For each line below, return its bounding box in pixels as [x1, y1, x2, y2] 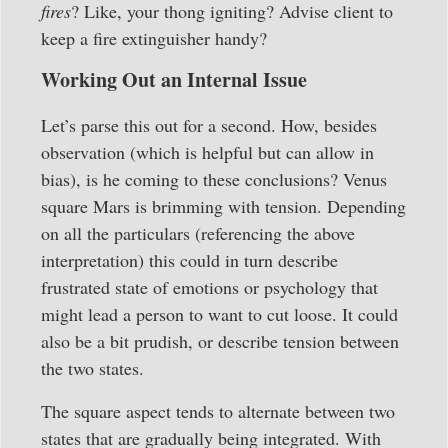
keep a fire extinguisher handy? [41, 25, 267, 50]
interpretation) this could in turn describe [41, 248, 338, 273]
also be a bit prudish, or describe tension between [41, 329, 399, 354]
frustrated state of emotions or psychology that [41, 275, 378, 300]
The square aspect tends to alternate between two [41, 399, 395, 424]
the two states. [41, 356, 144, 381]
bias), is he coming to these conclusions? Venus [41, 167, 387, 192]
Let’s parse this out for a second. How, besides [41, 113, 377, 138]
